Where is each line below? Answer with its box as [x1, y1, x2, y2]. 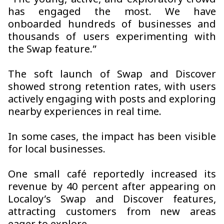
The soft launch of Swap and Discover [8, 68, 216, 82]
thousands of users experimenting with [8, 31, 216, 44]
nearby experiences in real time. [8, 106, 161, 119]
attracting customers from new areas [8, 206, 216, 219]
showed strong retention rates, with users [8, 81, 216, 94]
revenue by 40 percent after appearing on [8, 181, 216, 194]
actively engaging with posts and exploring [8, 93, 216, 107]
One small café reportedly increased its [8, 168, 216, 182]
